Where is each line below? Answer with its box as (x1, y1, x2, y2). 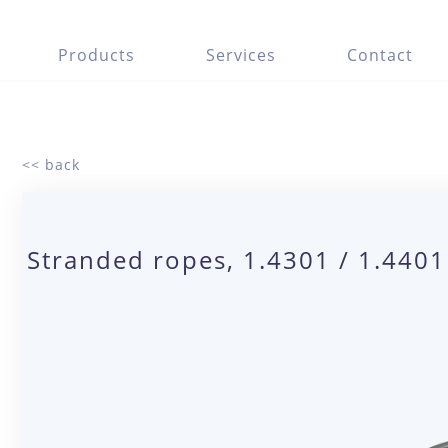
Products (57, 44, 135, 66)
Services (205, 44, 276, 66)
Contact (346, 44, 413, 66)
